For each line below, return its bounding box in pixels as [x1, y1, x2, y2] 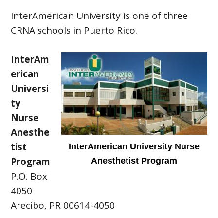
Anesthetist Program [91, 156, 178, 165]
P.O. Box [11, 170, 48, 182]
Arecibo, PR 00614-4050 [11, 199, 115, 212]
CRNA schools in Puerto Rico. [11, 24, 138, 36]
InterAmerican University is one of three [11, 9, 188, 22]
